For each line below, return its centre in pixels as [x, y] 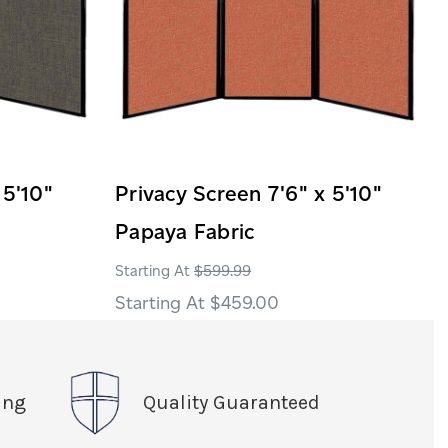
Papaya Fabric [185, 231]
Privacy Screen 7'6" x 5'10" [248, 193]
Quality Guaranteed [231, 402]
